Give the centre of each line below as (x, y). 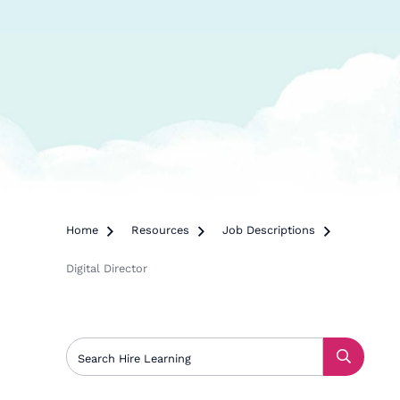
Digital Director (107, 268)
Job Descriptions (269, 230)
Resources (161, 230)
